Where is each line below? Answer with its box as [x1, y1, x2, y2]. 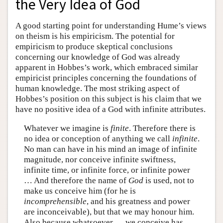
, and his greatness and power [86, 196, 190, 206]
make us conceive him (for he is [23, 186, 136, 196]
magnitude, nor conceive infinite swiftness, [23, 154, 176, 164]
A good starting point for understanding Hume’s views [15, 21, 207, 31]
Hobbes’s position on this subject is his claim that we [15, 94, 202, 104]
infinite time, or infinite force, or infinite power [23, 165, 190, 175]
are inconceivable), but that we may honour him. [23, 207, 194, 217]
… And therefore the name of [23, 175, 128, 185]
